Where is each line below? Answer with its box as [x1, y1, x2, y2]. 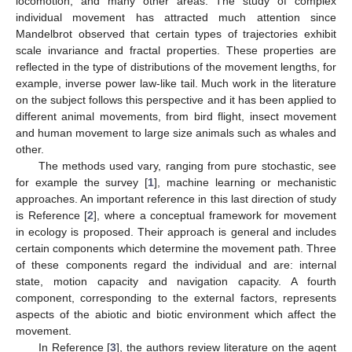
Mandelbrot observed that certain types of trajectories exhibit [16, 27, 336, 40]
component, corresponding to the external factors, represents [16, 291, 336, 304]
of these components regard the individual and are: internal [16, 258, 336, 271]
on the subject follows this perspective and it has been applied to [16, 93, 336, 106]
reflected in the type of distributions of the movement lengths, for [16, 60, 336, 73]
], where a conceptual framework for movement [93, 208, 336, 222]
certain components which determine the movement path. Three [16, 241, 336, 255]
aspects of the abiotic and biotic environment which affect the [16, 307, 336, 321]
